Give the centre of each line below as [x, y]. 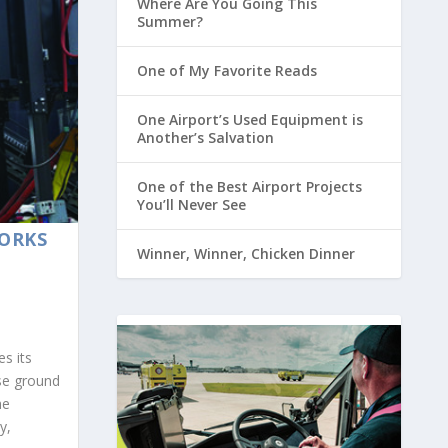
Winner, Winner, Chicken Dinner [245, 253]
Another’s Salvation [205, 137]
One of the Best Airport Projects [249, 186]
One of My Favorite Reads [226, 70]
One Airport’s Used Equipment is [249, 119]
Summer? [169, 21]
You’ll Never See [191, 204]
